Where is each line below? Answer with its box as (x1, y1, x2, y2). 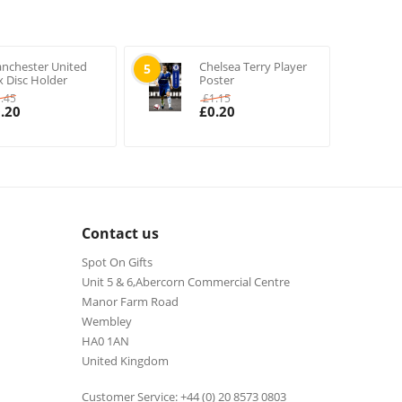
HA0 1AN (81, 333, 129, 349)
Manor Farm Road (81, 293, 179, 310)
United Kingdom (81, 353, 169, 369)
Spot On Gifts (81, 254, 153, 270)
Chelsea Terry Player (198, 58, 307, 74)
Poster (198, 72, 234, 88)
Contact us (81, 223, 159, 243)
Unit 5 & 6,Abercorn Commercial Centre (81, 274, 290, 290)
